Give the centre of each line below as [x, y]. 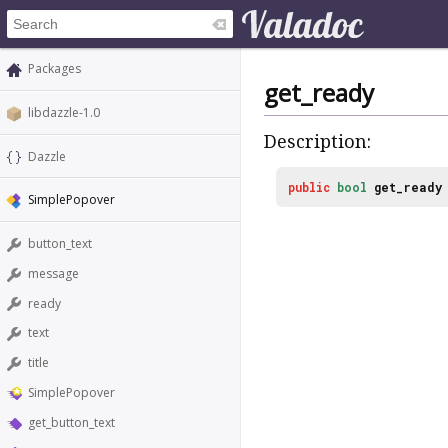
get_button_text [71, 422]
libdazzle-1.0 [64, 112]
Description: [317, 142]
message [53, 273]
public [309, 186]
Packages [54, 68]
